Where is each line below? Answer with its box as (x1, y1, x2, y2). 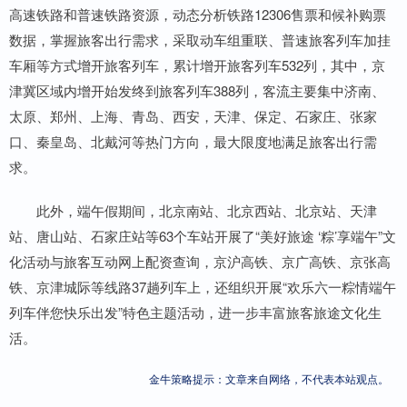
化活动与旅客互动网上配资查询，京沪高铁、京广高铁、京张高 (9, 251, 391, 271)
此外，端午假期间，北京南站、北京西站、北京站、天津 (9, 200, 377, 220)
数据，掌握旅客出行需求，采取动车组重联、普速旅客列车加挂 (9, 29, 391, 49)
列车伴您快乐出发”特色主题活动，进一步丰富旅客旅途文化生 (9, 302, 382, 322)
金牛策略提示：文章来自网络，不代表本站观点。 (149, 370, 389, 386)
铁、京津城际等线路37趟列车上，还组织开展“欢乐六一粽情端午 (9, 276, 396, 296)
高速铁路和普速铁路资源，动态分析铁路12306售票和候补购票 (9, 4, 386, 24)
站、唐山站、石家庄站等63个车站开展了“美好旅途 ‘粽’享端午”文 (9, 225, 396, 245)
